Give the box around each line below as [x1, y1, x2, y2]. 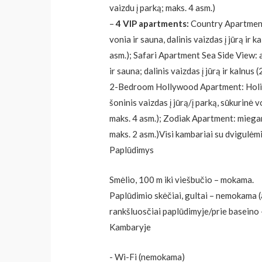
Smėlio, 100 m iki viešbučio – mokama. [109, 174, 254, 185]
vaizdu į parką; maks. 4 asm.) [109, 2, 216, 13]
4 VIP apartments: [116, 18, 189, 29]
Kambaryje [109, 222, 151, 233]
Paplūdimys [109, 144, 154, 156]
